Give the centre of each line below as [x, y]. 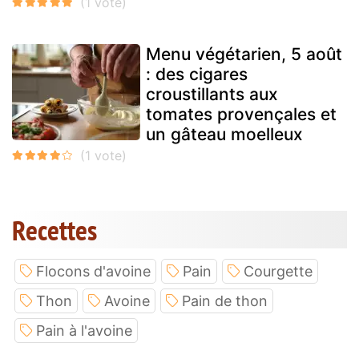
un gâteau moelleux [224, 135]
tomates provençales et [241, 115]
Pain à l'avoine [84, 331]
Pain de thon [225, 301]
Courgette [278, 272]
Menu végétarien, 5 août [244, 54]
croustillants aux [212, 95]
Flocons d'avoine [93, 272]
